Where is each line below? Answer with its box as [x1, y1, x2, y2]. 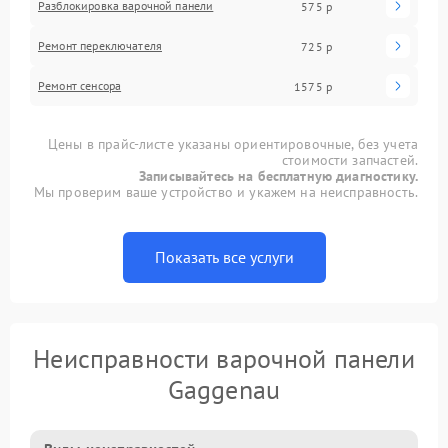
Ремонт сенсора [38, 78, 122, 94]
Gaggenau [167, 373, 281, 407]
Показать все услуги [154, 247, 294, 268]
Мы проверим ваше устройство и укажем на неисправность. [33, 183, 418, 202]
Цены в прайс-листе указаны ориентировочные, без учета [48, 135, 418, 154]
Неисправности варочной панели [33, 342, 415, 376]
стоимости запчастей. [281, 151, 418, 170]
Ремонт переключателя [38, 38, 162, 54]
